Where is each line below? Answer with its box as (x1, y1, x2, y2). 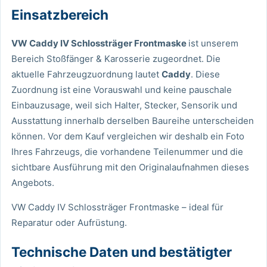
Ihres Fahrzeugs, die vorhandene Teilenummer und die (11, 146, 243, 158)
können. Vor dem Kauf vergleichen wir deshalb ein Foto (11, 131, 244, 142)
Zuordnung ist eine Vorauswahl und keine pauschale (11, 84, 232, 96)
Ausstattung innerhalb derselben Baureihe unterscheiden (11, 115, 254, 127)
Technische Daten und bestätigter (11, 244, 232, 260)
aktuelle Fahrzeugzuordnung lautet (11, 69, 162, 80)
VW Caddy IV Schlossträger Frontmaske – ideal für (11, 201, 223, 213)
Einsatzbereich (11, 6, 108, 23)
